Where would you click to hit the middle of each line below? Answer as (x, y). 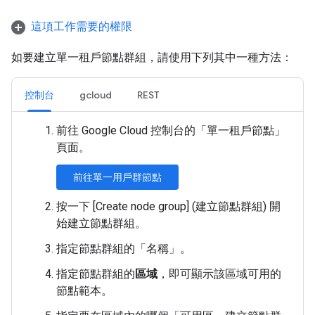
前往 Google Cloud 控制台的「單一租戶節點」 (171, 130)
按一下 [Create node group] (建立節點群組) (161, 206)
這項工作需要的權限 (82, 26)
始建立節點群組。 (101, 223)
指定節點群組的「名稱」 (118, 249)
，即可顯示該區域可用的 (219, 274)
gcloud (96, 95)
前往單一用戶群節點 (117, 177)
